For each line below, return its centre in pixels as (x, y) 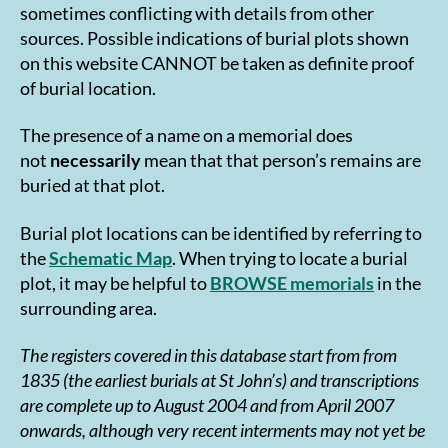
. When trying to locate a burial (290, 257)
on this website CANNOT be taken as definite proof (217, 62)
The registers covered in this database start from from (208, 355)
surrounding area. (88, 307)
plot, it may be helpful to (115, 282)
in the (397, 282)
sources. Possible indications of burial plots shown (214, 37)
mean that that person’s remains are (281, 160)
